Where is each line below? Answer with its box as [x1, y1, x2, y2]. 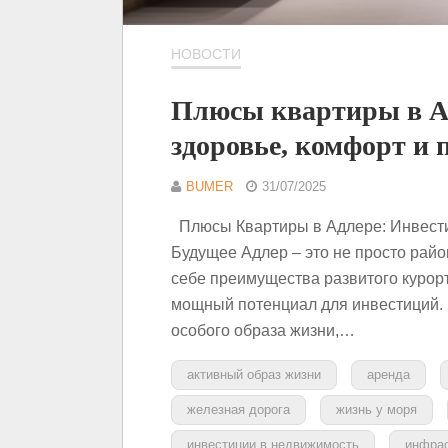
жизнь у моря [336, 401, 417, 417]
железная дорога [187, 401, 290, 417]
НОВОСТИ [171, 46, 241, 62]
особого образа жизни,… [171, 321, 355, 339]
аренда [367, 366, 410, 382]
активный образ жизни [187, 366, 321, 382]
